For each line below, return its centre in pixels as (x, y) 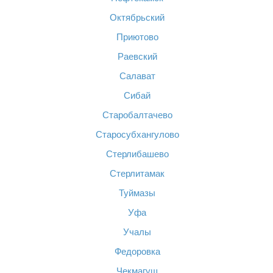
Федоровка (137, 251)
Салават (137, 76)
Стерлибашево (137, 154)
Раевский (137, 56)
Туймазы (137, 193)
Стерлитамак (137, 173)
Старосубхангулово (137, 134)
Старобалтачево (137, 115)
